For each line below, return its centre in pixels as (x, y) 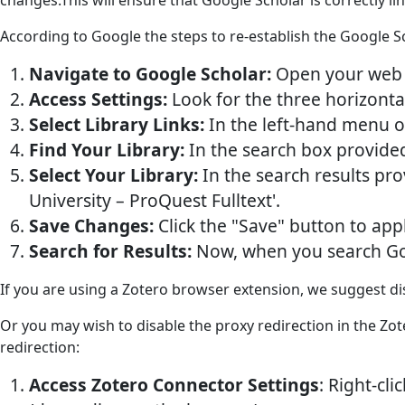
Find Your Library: (107, 150)
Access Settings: (98, 99)
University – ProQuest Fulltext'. (155, 201)
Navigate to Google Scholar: (150, 74)
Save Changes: (91, 226)
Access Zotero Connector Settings (174, 385)
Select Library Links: (117, 125)
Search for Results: (110, 251)
